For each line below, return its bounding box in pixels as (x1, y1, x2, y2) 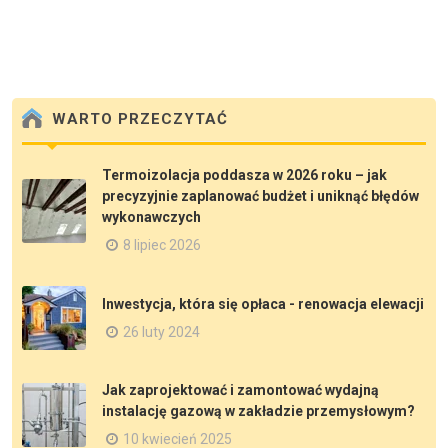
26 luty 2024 (123, 323, 200, 340)
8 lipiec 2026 (123, 237, 201, 253)
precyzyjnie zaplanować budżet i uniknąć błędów (102, 188, 419, 204)
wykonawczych (102, 209, 201, 225)
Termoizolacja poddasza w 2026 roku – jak (102, 167, 387, 183)
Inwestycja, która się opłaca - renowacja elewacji (102, 295, 424, 312)
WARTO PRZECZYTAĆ (47, 110, 228, 129)
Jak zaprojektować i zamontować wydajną (102, 382, 379, 398)
